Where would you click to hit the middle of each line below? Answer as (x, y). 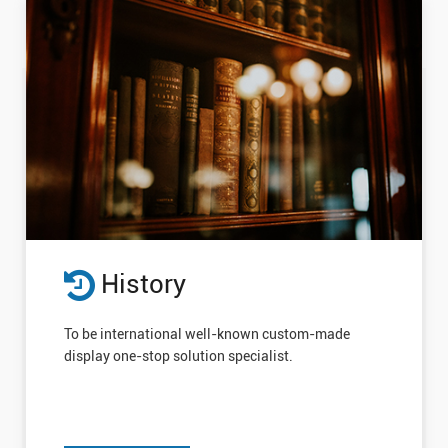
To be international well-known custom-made (206, 334)
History (140, 284)
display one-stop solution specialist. (178, 356)
